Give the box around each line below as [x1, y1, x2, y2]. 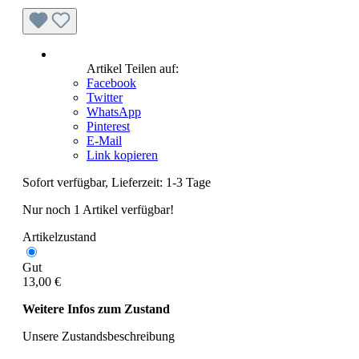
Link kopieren [87, 147, 158, 162]
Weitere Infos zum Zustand [22, 301, 170, 316]
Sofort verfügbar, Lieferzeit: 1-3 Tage [22, 175, 211, 189]
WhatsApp [87, 104, 141, 119]
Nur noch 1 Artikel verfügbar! [22, 202, 174, 216]
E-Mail [87, 133, 122, 147]
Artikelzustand [22, 229, 96, 244]
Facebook [87, 75, 136, 90]
